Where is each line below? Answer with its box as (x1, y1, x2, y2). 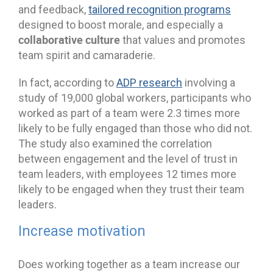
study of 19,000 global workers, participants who (18, 91, 251, 104)
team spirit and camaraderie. (18, 48, 155, 62)
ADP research (116, 76, 182, 89)
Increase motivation (18, 222, 146, 239)
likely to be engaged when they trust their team (18, 182, 244, 196)
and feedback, (18, 2, 88, 16)
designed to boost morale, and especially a (18, 18, 223, 31)
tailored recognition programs (88, 2, 231, 16)
